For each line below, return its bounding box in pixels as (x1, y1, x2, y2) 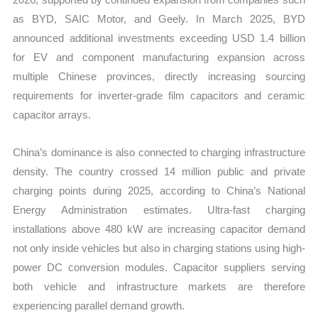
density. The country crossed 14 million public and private (13, 165, 305, 178)
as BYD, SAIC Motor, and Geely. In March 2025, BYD (13, 12, 305, 25)
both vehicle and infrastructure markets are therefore (13, 280, 305, 293)
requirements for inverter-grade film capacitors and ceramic (13, 89, 305, 102)
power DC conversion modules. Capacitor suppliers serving (13, 261, 305, 274)
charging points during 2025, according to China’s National (13, 185, 305, 197)
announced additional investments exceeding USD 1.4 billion (13, 31, 305, 44)
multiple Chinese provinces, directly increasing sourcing (13, 70, 305, 82)
